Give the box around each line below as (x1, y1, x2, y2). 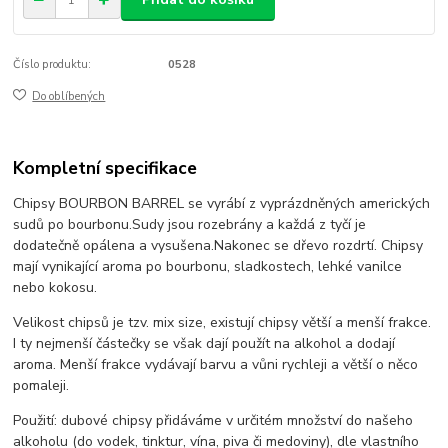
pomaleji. (13, 375, 70, 395)
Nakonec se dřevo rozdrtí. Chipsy (214, 235, 424, 255)
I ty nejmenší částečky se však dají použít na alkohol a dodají (13, 333, 396, 353)
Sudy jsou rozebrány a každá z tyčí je (132, 214, 367, 234)
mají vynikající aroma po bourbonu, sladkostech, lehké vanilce (13, 256, 403, 276)
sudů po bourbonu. (13, 214, 133, 234)
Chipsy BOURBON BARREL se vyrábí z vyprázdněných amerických (13, 193, 431, 213)
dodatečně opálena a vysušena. (13, 235, 215, 255)
